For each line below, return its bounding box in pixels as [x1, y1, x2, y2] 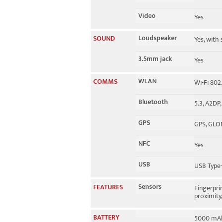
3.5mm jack [138, 53, 172, 64]
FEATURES [93, 181, 123, 193]
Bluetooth [138, 96, 168, 108]
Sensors [138, 181, 162, 192]
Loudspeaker [138, 32, 177, 44]
